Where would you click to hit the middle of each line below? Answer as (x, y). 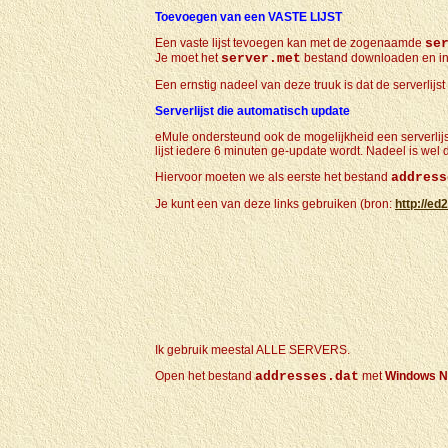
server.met (261, 58)
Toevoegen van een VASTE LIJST (248, 17)
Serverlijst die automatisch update (252, 111)
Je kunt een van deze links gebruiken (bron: (275, 204)
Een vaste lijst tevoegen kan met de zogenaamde (290, 43)
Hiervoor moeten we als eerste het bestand (273, 177)
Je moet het (188, 58)
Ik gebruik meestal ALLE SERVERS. (252, 350)
